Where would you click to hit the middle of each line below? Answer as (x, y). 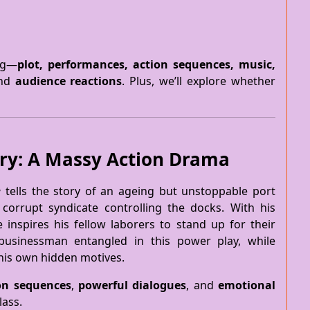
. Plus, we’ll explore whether (199, 81)
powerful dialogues (132, 285)
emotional (247, 285)
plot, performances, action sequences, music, (146, 64)
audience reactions (69, 81)
